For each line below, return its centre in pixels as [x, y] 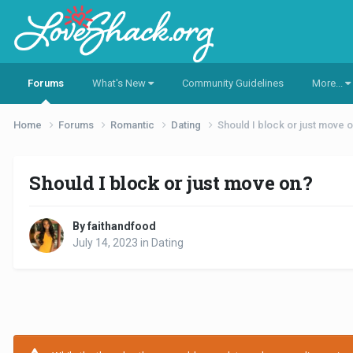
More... [329, 83]
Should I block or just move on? [171, 182]
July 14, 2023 [105, 243]
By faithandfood [114, 227]
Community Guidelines [233, 83]
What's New [120, 83]
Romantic [134, 124]
